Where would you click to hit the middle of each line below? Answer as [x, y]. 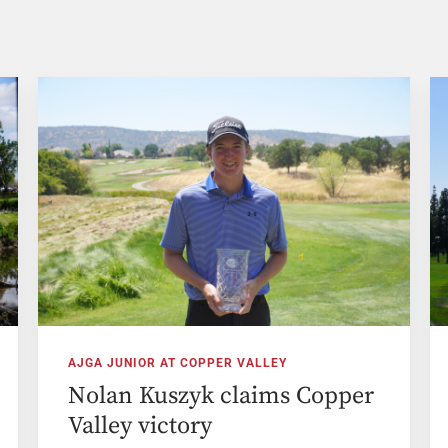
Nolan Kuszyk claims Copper [220, 395]
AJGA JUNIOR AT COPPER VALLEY [177, 362]
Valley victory [139, 425]
